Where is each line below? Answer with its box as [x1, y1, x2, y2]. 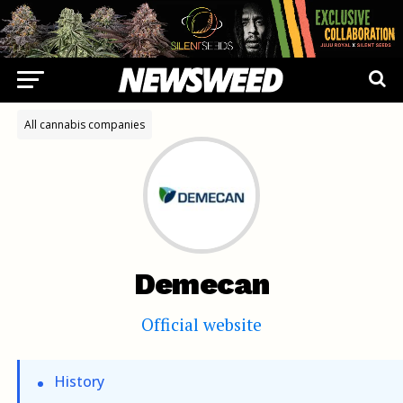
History [49, 372, 104, 391]
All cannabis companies [23, 117, 145, 132]
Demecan [133, 266, 270, 301]
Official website [140, 313, 262, 336]
